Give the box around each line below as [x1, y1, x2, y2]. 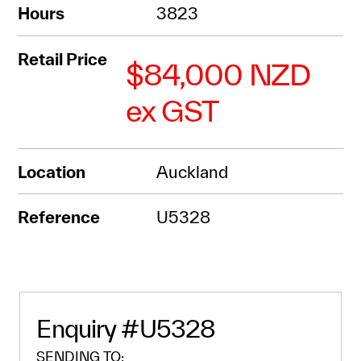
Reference [18, 206, 101, 226]
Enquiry [36, 314, 122, 343]
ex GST [125, 93, 218, 127]
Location [18, 161, 86, 181]
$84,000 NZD [125, 56, 311, 91]
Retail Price [18, 48, 108, 68]
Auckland [156, 161, 228, 181]
